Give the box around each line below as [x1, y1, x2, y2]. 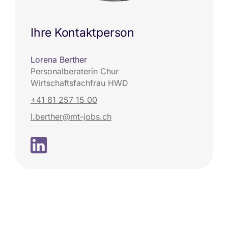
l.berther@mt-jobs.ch [31, 111, 111, 122]
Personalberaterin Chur [31, 66, 119, 76]
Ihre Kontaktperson [31, 25, 134, 40]
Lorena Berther [31, 54, 87, 65]
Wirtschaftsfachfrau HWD [31, 78, 128, 88]
